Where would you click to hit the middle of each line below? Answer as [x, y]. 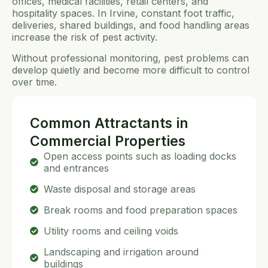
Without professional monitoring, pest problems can [130, 58]
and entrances [76, 168]
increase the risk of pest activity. [85, 37]
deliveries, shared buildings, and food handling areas [131, 25]
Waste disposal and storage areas [119, 189]
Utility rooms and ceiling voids [111, 231]
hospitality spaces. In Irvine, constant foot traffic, [123, 13]
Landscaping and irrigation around [121, 252]
